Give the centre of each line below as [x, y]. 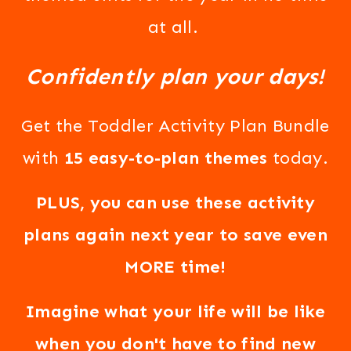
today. [298, 158]
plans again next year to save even [175, 235]
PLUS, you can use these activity [175, 203]
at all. [175, 27]
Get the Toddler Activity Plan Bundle [175, 126]
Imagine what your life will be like [175, 311]
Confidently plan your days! [175, 76]
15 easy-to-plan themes [166, 158]
